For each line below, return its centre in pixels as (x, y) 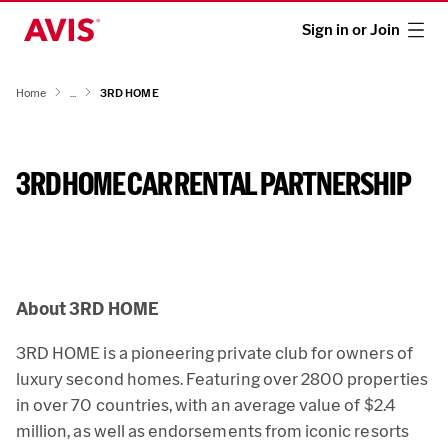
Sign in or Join (351, 29)
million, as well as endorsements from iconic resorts (212, 431)
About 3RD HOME (87, 309)
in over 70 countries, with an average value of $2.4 (205, 405)
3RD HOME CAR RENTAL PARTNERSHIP (213, 184)
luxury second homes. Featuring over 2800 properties (222, 379)
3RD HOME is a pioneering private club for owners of (214, 353)
